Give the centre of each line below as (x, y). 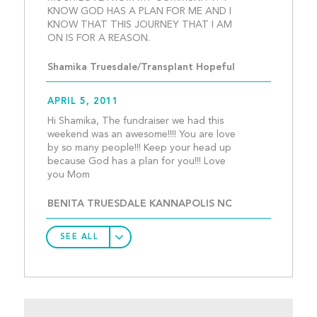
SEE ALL (79, 237)
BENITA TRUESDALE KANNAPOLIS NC (139, 204)
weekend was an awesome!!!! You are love (141, 134)
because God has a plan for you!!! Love (136, 161)
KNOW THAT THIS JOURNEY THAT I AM (139, 25)
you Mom (181, 175)
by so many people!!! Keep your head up (139, 148)
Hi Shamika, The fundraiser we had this (135, 121)
